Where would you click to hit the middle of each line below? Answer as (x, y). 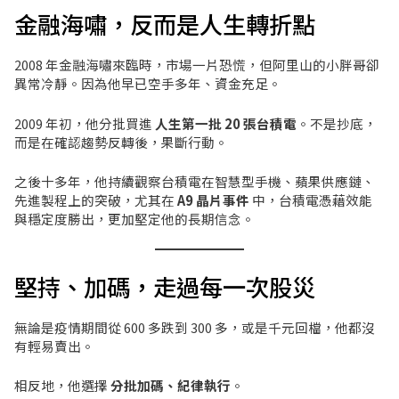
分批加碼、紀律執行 (170, 386)
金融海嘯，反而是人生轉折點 (164, 24)
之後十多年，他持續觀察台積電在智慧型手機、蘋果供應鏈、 (194, 182)
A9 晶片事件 (213, 200)
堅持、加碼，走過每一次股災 (164, 286)
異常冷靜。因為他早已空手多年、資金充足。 (147, 84)
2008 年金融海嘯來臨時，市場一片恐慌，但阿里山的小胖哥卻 (196, 65)
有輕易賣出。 (54, 346)
